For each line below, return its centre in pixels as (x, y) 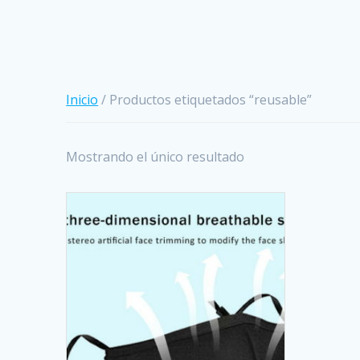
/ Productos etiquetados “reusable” (205, 99)
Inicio (82, 99)
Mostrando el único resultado (155, 156)
